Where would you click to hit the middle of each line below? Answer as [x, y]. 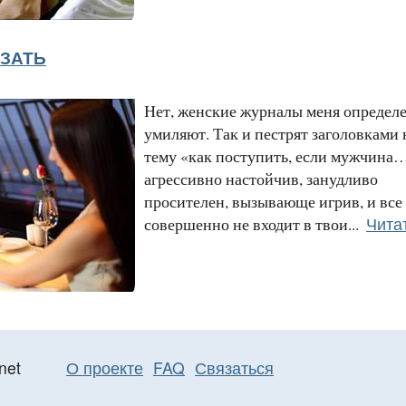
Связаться [234, 367]
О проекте [105, 367]
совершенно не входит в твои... [251, 223]
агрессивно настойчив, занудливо [261, 178]
